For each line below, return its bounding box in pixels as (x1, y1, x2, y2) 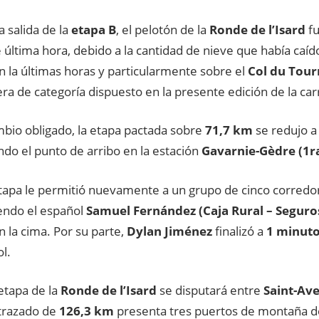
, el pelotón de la (116, 21, 206, 38)
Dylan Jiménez (127, 222, 212, 239)
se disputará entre (159, 282, 263, 299)
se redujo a (253, 122, 317, 139)
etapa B (71, 21, 116, 38)
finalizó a (212, 222, 266, 239)
